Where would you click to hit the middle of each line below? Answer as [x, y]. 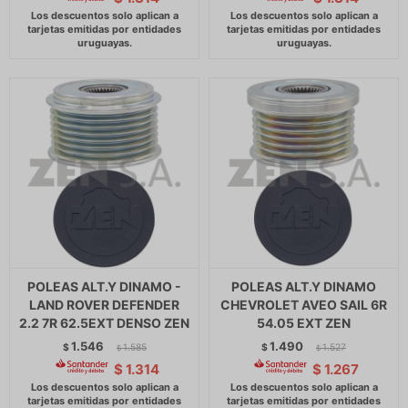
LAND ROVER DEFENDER [104, 305]
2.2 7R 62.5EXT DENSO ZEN [104, 323]
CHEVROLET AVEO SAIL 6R [304, 305]
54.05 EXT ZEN [304, 323]
